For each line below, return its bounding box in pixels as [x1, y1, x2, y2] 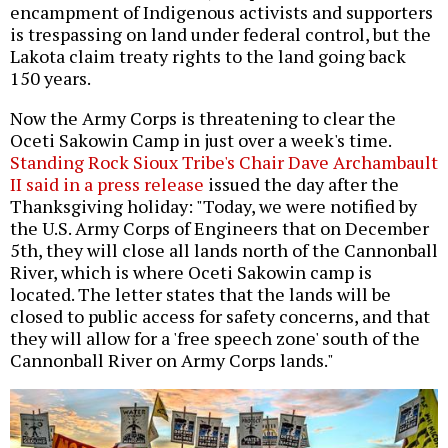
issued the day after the [204, 172, 399, 197]
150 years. [10, 66, 91, 91]
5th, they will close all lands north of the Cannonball [10, 238, 438, 263]
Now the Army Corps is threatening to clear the [10, 106, 396, 131]
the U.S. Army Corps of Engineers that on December [10, 216, 429, 241]
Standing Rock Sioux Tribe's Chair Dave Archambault [10, 150, 438, 175]
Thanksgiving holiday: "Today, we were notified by [10, 194, 417, 219]
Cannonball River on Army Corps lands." [10, 348, 334, 373]
